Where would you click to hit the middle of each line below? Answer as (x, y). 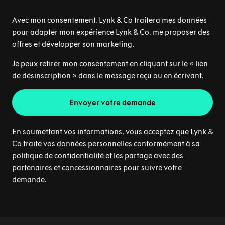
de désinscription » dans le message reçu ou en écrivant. (108, 76)
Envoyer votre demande (113, 102)
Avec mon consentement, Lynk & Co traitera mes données (109, 20)
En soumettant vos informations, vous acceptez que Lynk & (113, 131)
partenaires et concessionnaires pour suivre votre (97, 167)
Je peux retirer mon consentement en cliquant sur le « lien (110, 64)
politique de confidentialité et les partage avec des (98, 155)
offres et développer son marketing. (73, 44)
